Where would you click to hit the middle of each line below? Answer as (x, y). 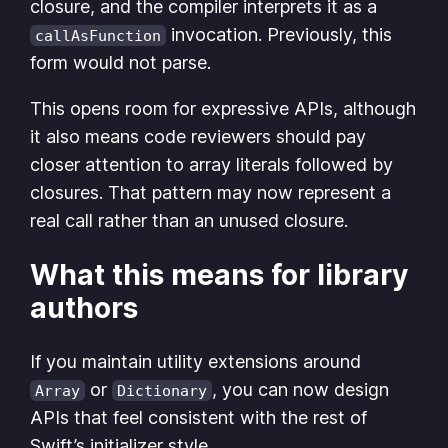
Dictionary (162, 390)
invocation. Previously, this (279, 35)
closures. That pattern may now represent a (211, 193)
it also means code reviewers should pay (198, 137)
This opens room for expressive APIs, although (223, 109)
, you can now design (301, 389)
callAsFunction (98, 36)
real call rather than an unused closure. (189, 221)
